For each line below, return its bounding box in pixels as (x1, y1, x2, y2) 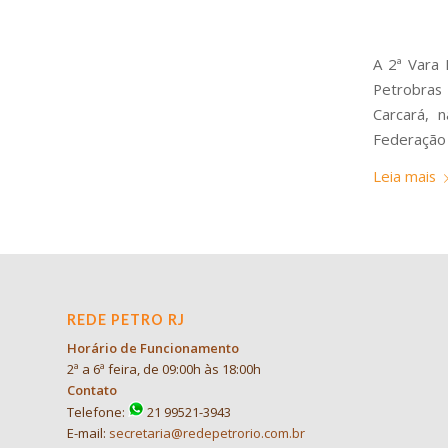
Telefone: (67, 402, 128, 421)
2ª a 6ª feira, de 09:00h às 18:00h (67, 359, 261, 378)
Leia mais (373, 166, 436, 187)
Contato (67, 380, 117, 399)
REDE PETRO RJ (67, 310, 185, 328)
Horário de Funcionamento (67, 338, 239, 357)
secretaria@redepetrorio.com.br (109, 423, 305, 442)
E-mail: (67, 423, 109, 442)
